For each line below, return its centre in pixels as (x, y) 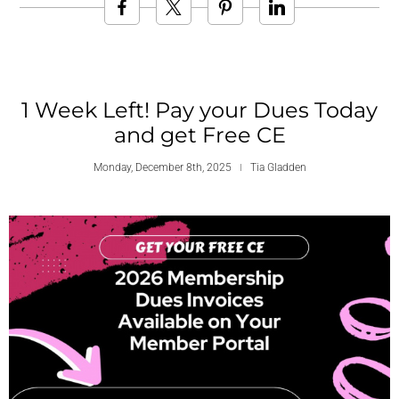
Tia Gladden (278, 168)
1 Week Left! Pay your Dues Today (199, 110)
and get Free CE (199, 135)
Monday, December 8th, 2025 (162, 168)
